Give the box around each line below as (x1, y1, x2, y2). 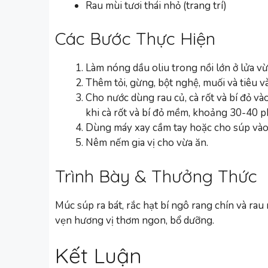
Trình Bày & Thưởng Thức (55, 165, 257, 187)
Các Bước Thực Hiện (55, 28, 215, 50)
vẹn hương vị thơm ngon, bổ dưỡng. (55, 213, 214, 227)
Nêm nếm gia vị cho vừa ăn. (86, 136, 208, 150)
